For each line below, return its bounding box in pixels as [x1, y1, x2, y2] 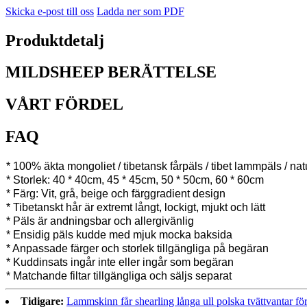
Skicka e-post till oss [5, 5, 94, 17]
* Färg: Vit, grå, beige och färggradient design [6, 188, 225, 200]
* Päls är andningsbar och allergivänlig [6, 215, 194, 228]
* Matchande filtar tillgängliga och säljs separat [6, 270, 232, 282]
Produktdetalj [5, 31, 104, 49]
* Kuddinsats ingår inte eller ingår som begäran [6, 256, 234, 269]
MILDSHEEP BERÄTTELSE [5, 63, 217, 82]
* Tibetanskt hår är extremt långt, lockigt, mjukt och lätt [6, 201, 265, 214]
